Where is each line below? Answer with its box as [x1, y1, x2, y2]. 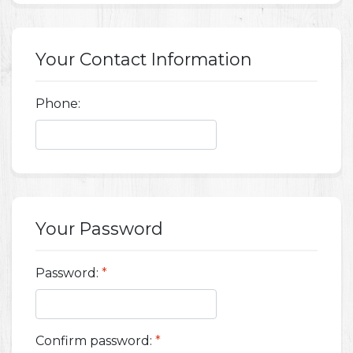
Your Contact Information [35, 49, 252, 70]
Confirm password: [35, 333, 152, 349]
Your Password [35, 218, 163, 240]
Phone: [35, 96, 80, 112]
